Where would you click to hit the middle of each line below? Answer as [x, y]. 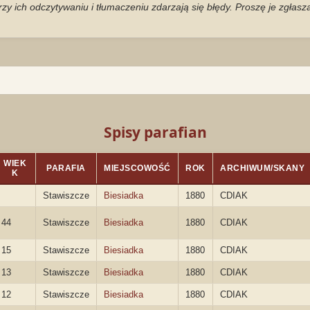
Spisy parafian [155, 132]
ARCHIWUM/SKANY [262, 168]
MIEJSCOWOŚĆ [137, 168]
